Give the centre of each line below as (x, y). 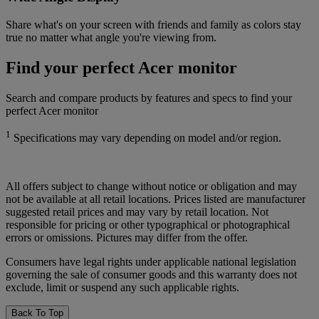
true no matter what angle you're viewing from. (111, 37)
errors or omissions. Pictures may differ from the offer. (127, 237)
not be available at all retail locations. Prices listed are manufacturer (156, 199)
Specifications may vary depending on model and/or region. (146, 137)
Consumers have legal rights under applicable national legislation (151, 261)
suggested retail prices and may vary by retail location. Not (137, 211)
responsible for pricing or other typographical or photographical (148, 224)
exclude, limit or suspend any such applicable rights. (122, 287)
